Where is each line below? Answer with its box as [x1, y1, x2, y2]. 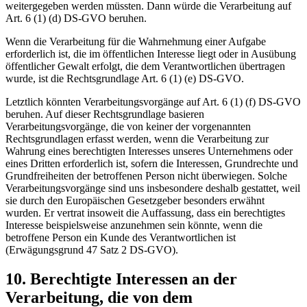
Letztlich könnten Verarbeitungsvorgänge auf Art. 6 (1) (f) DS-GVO [5, 96, 301, 108]
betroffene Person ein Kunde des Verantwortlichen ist [5, 232, 236, 243]
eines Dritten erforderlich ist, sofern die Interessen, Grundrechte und [5, 158, 298, 169]
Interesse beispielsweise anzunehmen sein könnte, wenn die [5, 219, 262, 231]
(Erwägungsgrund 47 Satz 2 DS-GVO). [5, 244, 178, 256]
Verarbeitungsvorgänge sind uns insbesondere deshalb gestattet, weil [5, 182, 300, 194]
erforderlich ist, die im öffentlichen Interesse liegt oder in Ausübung [5, 48, 296, 60]
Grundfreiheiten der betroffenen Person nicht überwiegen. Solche [5, 170, 287, 182]
